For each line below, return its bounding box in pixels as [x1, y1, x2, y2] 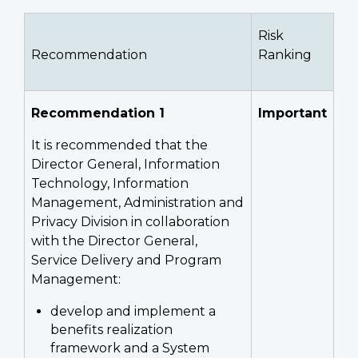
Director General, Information [31, 157, 220, 173]
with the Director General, [31, 233, 197, 249]
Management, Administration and [31, 195, 244, 211]
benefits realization [50, 322, 173, 338]
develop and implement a [50, 304, 216, 320]
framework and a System [50, 340, 209, 356]
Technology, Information [31, 176, 189, 192]
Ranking [258, 47, 312, 63]
